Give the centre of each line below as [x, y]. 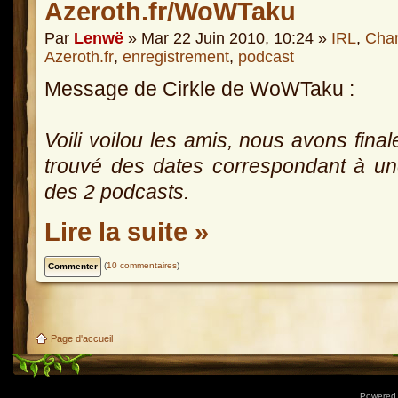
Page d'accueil [82, 338]
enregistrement [176, 57]
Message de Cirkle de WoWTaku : [199, 89]
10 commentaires [142, 266]
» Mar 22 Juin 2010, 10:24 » [227, 39]
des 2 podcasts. [117, 192]
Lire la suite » [127, 231]
